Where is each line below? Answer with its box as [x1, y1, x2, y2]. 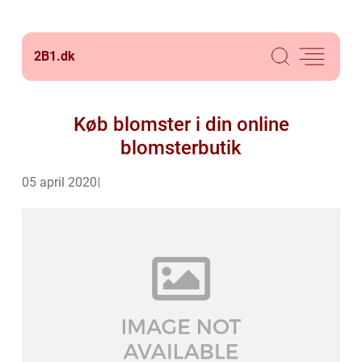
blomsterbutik [120, 137, 242, 159]
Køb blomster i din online [73, 113, 289, 136]
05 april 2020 [22, 175, 97, 190]
